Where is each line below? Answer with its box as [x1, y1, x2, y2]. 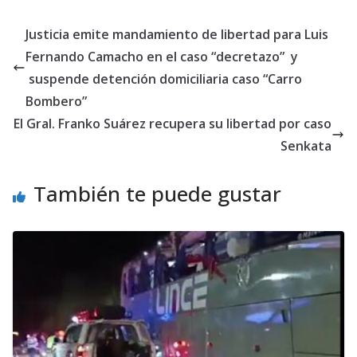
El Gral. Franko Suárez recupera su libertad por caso [14, 115, 331, 133]
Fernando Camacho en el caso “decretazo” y [25, 48, 298, 66]
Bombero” [25, 92, 87, 111]
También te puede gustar [33, 179, 281, 209]
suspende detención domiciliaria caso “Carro [25, 70, 302, 88]
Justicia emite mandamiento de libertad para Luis [25, 25, 328, 44]
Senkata [280, 137, 331, 155]
